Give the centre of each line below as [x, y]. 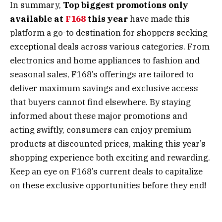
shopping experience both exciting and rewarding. [110, 157]
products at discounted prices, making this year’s [108, 143]
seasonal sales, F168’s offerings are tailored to [102, 74]
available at [38, 19]
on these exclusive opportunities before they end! [108, 185]
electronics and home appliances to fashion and [105, 60]
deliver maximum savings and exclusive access [104, 88]
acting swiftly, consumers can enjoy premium [101, 130]
